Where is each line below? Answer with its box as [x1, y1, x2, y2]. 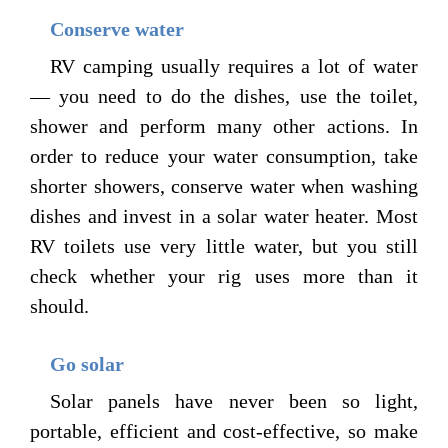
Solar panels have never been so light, [50, 390, 418, 413]
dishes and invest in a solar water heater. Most [30, 204, 418, 227]
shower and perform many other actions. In [30, 114, 418, 137]
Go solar [50, 353, 124, 376]
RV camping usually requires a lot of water [50, 54, 418, 77]
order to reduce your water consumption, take [30, 144, 418, 167]
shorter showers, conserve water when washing [30, 174, 418, 197]
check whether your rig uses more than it [30, 264, 418, 287]
